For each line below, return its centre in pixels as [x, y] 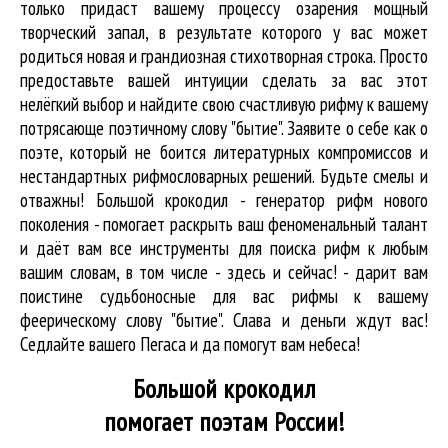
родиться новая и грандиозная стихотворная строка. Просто [224, 55]
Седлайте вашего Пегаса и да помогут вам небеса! [190, 343]
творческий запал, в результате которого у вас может [224, 31]
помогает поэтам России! [224, 421]
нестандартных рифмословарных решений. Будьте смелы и [224, 175]
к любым [394, 247]
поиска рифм [314, 247]
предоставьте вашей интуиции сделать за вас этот [224, 79]
